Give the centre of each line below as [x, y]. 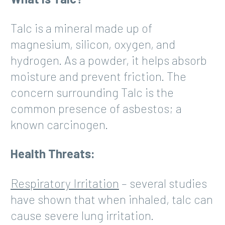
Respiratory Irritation [65, 183]
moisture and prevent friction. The [98, 76]
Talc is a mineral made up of [81, 28]
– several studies [163, 183]
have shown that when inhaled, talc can [112, 199]
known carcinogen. [59, 124]
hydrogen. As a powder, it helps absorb [109, 60]
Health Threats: [53, 154]
